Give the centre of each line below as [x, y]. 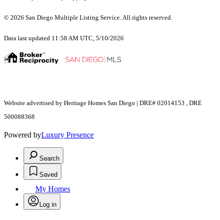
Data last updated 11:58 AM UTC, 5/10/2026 [64, 38]
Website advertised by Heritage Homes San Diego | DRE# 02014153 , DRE [103, 103]
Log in [48, 205]
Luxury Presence [68, 135]
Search [49, 159]
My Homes [53, 189]
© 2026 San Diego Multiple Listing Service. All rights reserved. [89, 18]
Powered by [23, 135]
